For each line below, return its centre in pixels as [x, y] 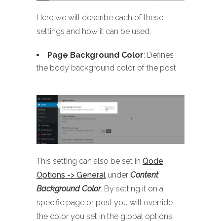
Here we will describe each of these [100, 17]
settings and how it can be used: [94, 31]
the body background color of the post [106, 68]
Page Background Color [95, 55]
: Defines [159, 55]
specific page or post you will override [105, 202]
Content [144, 175]
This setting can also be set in [90, 161]
